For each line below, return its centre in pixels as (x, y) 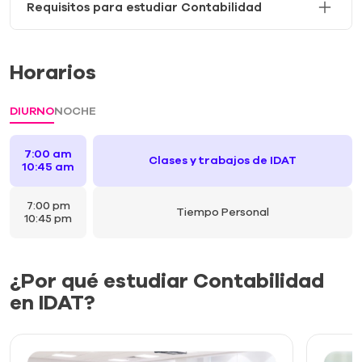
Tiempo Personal (223, 212)
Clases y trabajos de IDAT (223, 160)
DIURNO (32, 111)
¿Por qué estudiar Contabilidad (167, 281)
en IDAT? (52, 303)
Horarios (53, 73)
